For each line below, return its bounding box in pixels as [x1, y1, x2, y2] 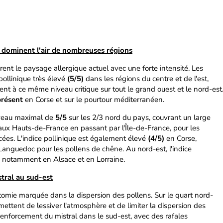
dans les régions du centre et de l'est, [86, 74, 209, 84]
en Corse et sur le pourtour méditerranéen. [23, 95, 164, 105]
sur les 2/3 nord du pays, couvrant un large [67, 112, 211, 122]
